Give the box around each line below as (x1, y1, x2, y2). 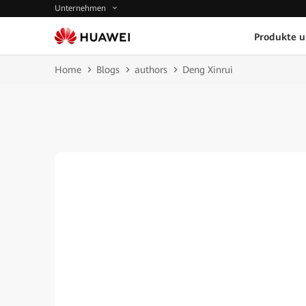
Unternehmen (55, 3, 109, 14)
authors (135, 64, 167, 75)
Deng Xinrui (182, 64, 233, 75)
